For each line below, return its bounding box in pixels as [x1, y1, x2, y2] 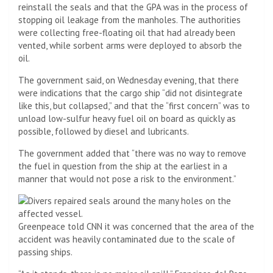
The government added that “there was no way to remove [18, 147, 246, 159]
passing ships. [18, 246, 73, 258]
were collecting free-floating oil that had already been [18, 26, 235, 38]
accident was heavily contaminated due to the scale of [18, 233, 235, 245]
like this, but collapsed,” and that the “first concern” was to [18, 99, 250, 112]
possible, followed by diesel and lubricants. [18, 125, 189, 137]
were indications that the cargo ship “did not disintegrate [18, 87, 243, 99]
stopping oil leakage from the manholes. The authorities [18, 13, 241, 26]
